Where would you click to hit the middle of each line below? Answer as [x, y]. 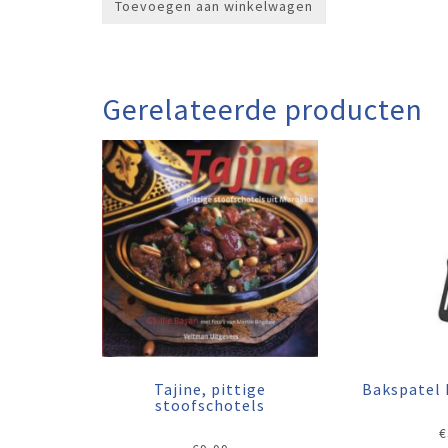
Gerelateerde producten [262, 109]
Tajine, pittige [210, 388]
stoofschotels [210, 404]
